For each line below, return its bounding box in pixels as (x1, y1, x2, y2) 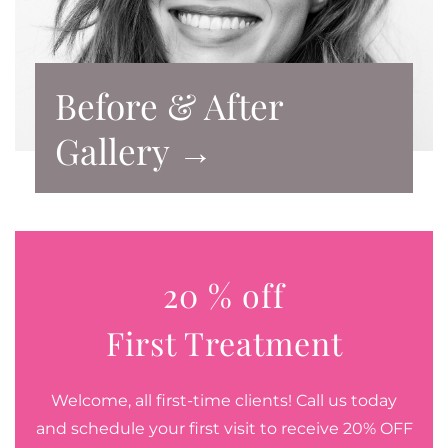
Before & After (55, 82, 283, 130)
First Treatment (105, 321, 343, 365)
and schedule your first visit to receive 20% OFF (35, 419, 413, 439)
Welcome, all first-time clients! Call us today (51, 391, 397, 411)
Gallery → (55, 127, 213, 175)
